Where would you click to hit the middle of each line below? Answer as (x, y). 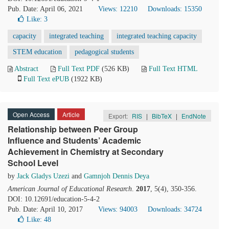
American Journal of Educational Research (70, 189)
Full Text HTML (173, 69)
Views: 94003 (118, 209)
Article (71, 114)
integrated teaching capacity (157, 36)
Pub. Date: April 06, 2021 (45, 9)
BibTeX (162, 116)
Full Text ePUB (46, 79)
